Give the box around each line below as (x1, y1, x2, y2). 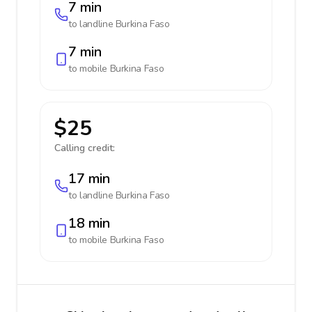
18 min (68, 214, 110, 233)
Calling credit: (54, 141, 115, 155)
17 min (68, 169, 110, 188)
